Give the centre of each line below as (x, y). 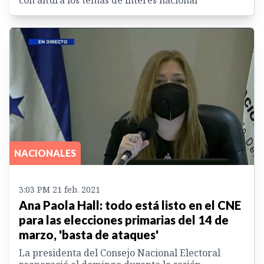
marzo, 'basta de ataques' (89, 235)
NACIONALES (45, 153)
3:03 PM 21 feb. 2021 (60, 190)
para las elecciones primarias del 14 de (124, 220)
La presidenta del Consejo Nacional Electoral (120, 253)
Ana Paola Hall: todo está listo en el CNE (130, 205)
